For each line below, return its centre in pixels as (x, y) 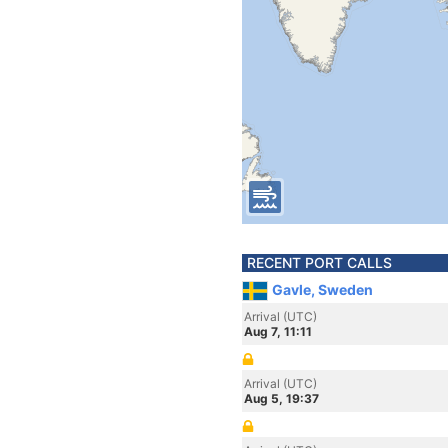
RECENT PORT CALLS (319, 262)
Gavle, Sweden (322, 289)
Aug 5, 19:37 (281, 398)
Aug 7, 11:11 (278, 331)
